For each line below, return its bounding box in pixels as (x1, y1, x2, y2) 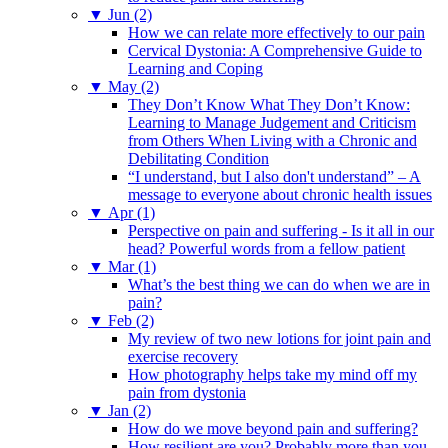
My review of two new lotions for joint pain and (128, 329, 431, 347)
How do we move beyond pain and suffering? (128, 419, 418, 437)
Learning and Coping (128, 59, 263, 77)
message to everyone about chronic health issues (128, 185, 432, 203)
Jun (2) (108, 5, 152, 23)
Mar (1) (108, 257, 156, 275)
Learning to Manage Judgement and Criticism (128, 113, 416, 131)
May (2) (108, 77, 159, 95)
